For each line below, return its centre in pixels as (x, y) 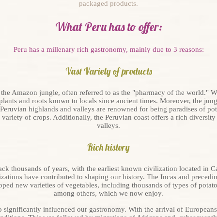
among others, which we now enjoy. (108, 193)
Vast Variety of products (108, 71)
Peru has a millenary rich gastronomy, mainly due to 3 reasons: (108, 49)
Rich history (108, 147)
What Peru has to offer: (108, 27)
